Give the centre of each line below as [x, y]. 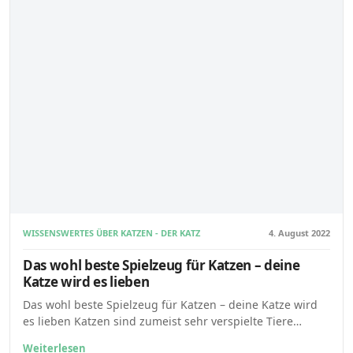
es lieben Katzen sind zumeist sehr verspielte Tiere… [162, 321]
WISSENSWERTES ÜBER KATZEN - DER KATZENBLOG [129, 232]
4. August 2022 [299, 232]
